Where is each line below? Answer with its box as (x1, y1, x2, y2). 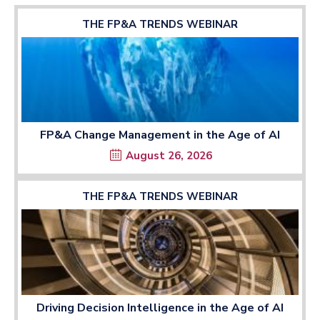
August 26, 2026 (126, 149, 212, 164)
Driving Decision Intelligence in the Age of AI (36, 299, 284, 316)
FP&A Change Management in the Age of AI (40, 127, 280, 144)
